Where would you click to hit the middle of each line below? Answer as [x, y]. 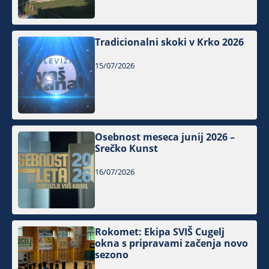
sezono [112, 255]
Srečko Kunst [127, 149]
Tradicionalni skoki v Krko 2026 [170, 42]
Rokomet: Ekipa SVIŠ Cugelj [160, 232]
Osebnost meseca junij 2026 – [165, 137]
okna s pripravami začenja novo [172, 243]
